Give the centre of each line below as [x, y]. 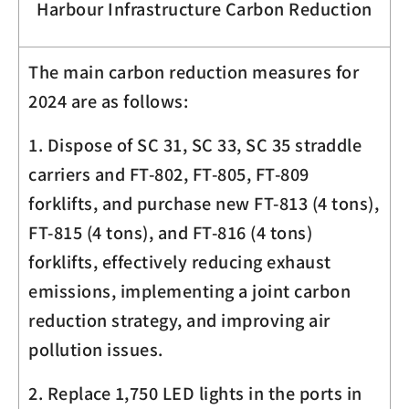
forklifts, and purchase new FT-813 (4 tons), [204, 202]
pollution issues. [96, 348]
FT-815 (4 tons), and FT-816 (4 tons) [170, 231]
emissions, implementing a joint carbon [189, 290]
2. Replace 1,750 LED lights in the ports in [195, 392]
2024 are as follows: [108, 100]
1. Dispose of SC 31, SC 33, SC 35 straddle [195, 144]
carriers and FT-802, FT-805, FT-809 [169, 173]
